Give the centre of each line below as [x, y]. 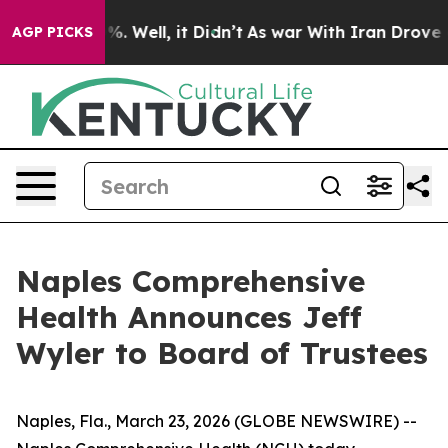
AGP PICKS [52, 32]
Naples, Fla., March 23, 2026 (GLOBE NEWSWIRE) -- [216, 421]
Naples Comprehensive [190, 281]
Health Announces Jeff [189, 317]
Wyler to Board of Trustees [222, 353]
